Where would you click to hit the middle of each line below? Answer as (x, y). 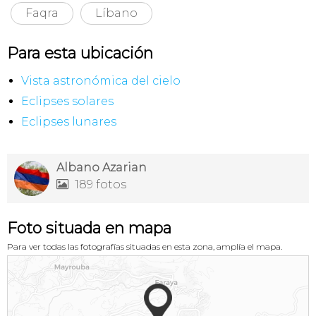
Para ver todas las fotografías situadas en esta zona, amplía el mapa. (145, 247)
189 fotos (99, 184)
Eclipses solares (67, 101)
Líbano (116, 13)
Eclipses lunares (69, 122)
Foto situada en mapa (89, 228)
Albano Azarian (102, 168)
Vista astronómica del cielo (101, 81)
